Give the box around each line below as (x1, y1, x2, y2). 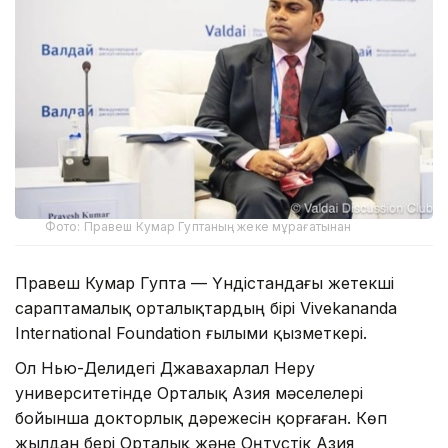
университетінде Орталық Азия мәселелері (15, 382, 363, 403)
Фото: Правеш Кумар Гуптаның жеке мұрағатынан (45, 218, 352, 234)
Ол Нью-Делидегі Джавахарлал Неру (15, 357, 315, 378)
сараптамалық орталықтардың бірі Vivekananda (15, 297, 397, 318)
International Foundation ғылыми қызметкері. (15, 322, 367, 343)
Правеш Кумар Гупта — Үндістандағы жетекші (15, 272, 394, 293)
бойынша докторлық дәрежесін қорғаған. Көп (15, 407, 387, 428)
